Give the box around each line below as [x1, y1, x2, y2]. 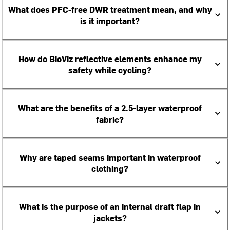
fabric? [96, 113, 124, 125]
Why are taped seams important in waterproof [19, 151, 201, 163]
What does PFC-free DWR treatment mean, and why [8, 4, 212, 15]
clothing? [91, 163, 128, 174]
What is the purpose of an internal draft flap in [19, 201, 201, 212]
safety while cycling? [68, 64, 151, 75]
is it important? [80, 15, 140, 26]
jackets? [93, 212, 127, 223]
